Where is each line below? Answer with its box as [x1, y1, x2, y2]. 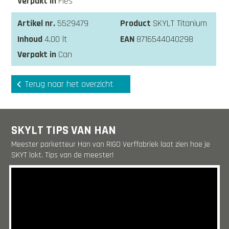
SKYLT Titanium [152, 17, 207, 30]
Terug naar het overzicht [25, 78, 113, 90]
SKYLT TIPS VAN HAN [11, 122, 117, 138]
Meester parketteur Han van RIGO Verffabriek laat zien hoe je [11, 139, 211, 150]
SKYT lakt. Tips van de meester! [11, 149, 114, 161]
